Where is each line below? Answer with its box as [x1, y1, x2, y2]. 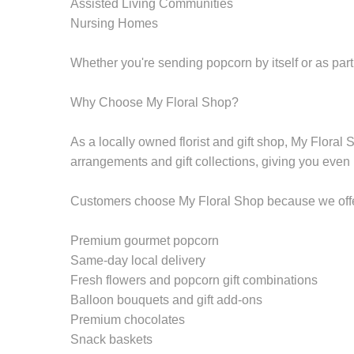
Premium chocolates [70, 312, 185, 326]
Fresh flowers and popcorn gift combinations [70, 273, 318, 287]
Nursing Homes [70, 16, 158, 30]
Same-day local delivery [70, 253, 205, 267]
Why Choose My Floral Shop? [70, 95, 239, 109]
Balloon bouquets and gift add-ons [70, 292, 262, 307]
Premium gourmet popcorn [70, 233, 219, 247]
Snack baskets [70, 332, 153, 346]
